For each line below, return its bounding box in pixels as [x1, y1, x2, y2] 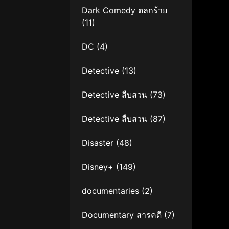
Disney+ [82, 161, 113, 172]
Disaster [82, 137, 113, 148]
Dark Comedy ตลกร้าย [82, 5, 167, 15]
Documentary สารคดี [82, 209, 162, 220]
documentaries [82, 185, 139, 196]
